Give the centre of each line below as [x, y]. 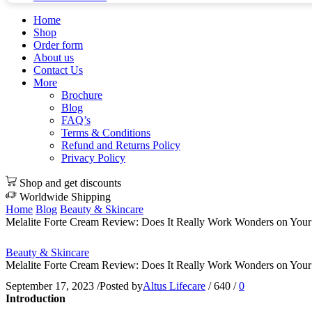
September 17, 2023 [50, 286]
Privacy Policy [93, 158]
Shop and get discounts [70, 183]
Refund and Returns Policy [121, 146]
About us [54, 58]
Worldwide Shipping [65, 197]
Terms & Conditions [106, 133]
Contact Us [58, 70]
